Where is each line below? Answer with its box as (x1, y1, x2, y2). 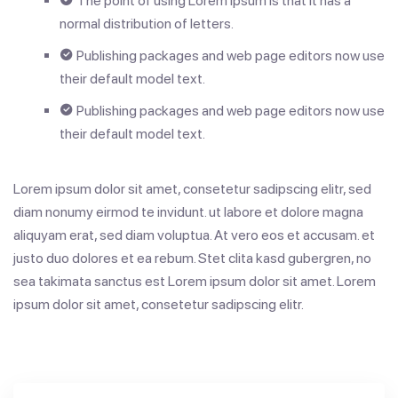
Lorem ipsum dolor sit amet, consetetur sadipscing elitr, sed (13, 180, 371, 197)
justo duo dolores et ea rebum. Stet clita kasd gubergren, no (13, 250, 371, 267)
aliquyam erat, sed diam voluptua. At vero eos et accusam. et (13, 227, 375, 243)
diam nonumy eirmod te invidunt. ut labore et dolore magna (13, 203, 363, 220)
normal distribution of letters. (60, 15, 234, 32)
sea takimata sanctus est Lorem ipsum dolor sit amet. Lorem (13, 273, 376, 290)
